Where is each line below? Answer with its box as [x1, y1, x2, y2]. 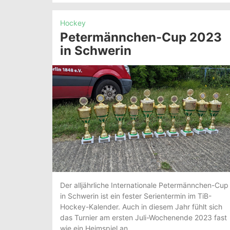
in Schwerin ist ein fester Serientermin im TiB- [60, 191, 212, 200]
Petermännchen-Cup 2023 [60, 30, 222, 45]
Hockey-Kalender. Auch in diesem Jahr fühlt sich [60, 202, 222, 211]
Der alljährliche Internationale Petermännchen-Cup [60, 180, 228, 189]
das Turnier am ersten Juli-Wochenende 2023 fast [60, 213, 227, 222]
